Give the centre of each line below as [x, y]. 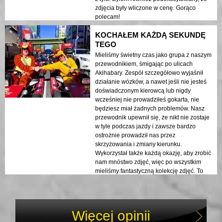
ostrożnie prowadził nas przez [135, 135]
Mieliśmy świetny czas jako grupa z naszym [153, 55]
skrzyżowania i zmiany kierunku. [139, 144]
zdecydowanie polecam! [128, 189]
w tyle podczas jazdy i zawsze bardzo [145, 126]
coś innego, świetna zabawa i [135, 180]
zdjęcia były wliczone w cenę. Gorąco [145, 8]
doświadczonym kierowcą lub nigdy [143, 90]
